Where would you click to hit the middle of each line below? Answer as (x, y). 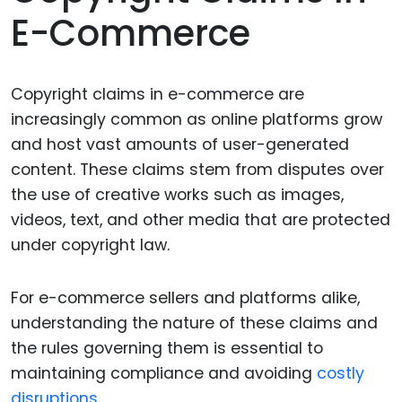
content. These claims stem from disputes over (197, 170)
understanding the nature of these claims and (194, 323)
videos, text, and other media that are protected (201, 220)
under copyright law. (90, 245)
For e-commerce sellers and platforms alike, (185, 298)
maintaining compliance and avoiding (164, 374)
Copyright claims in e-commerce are (157, 95)
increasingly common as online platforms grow (197, 120)
